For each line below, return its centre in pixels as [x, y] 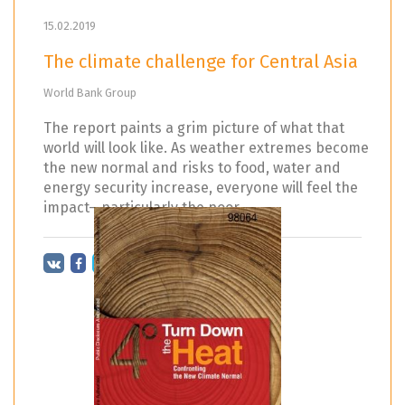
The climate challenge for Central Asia [201, 61]
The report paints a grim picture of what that [194, 127]
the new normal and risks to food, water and [192, 167]
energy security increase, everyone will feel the [201, 187]
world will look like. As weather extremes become [206, 147]
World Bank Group [90, 92]
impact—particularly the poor [141, 207]
